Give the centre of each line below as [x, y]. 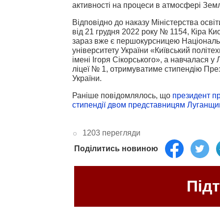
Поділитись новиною [116, 148]
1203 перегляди [111, 133]
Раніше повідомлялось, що [122, 95]
